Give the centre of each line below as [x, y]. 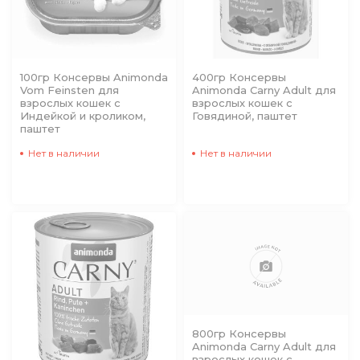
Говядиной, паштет [245, 116]
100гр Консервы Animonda [94, 77]
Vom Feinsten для [70, 90]
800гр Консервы [239, 333]
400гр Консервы [239, 77]
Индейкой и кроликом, [83, 116]
